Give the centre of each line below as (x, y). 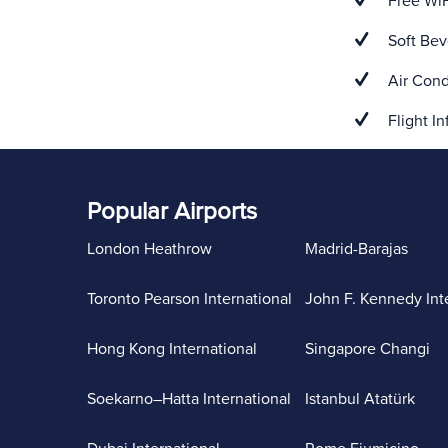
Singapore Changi (367, 349)
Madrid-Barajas (356, 249)
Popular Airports (172, 211)
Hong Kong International (172, 349)
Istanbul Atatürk (359, 399)
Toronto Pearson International (189, 299)
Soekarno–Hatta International (189, 399)
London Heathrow (149, 249)
